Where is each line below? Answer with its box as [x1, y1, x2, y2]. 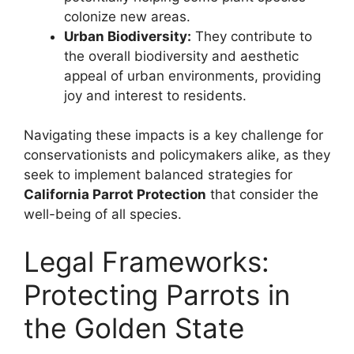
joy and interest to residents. [64, 87, 247, 104]
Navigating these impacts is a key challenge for [24, 127, 323, 144]
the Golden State [24, 311, 244, 345]
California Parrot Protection [24, 186, 206, 203]
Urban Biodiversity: [64, 28, 191, 44]
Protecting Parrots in [24, 277, 290, 311]
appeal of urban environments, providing [64, 67, 321, 84]
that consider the [206, 186, 318, 203]
